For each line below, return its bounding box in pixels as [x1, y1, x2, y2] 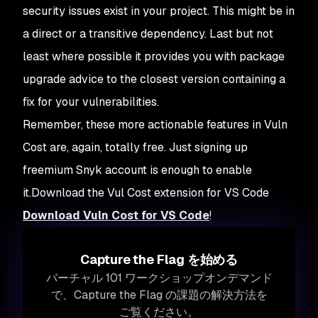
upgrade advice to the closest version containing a [23, 71, 285, 87]
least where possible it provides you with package [23, 48, 285, 64]
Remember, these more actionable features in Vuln [23, 116, 287, 132]
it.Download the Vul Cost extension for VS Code [23, 185, 269, 200]
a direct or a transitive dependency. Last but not [23, 26, 273, 41]
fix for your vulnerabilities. [23, 94, 159, 109]
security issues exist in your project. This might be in [23, 3, 295, 18]
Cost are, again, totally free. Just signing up [23, 139, 248, 155]
